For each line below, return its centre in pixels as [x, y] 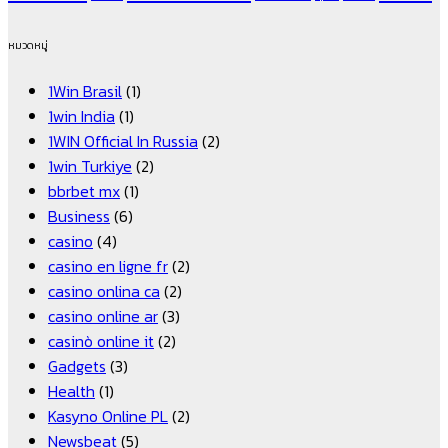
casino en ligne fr [108, 265]
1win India [81, 115]
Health [71, 390]
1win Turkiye [90, 165]
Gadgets [77, 365]
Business [79, 215]
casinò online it [101, 340]
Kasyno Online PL [108, 415]
